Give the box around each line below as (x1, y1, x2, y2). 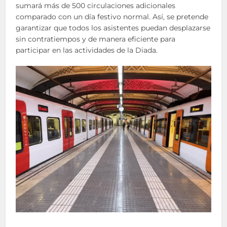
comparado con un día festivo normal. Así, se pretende (16, 12, 209, 21)
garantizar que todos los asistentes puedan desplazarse (16, 23, 211, 32)
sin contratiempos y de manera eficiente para (16, 34, 176, 44)
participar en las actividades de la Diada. (16, 46, 158, 55)
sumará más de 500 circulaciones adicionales (16, 1, 176, 10)
